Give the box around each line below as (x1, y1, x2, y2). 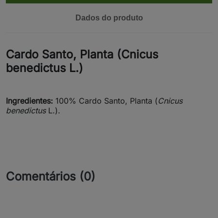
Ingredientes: (6, 96, 53, 106)
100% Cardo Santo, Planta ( (53, 96, 158, 106)
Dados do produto (75, 14, 143, 22)
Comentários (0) (6, 169, 95, 183)
